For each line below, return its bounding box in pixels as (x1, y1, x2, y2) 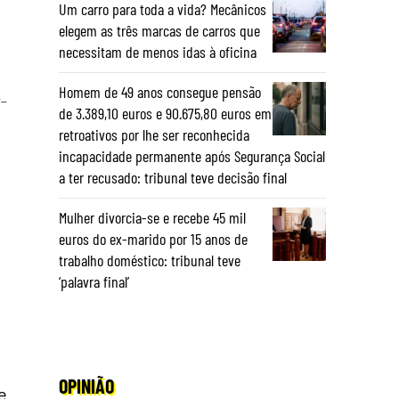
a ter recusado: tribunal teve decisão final (59, 167, 287, 187)
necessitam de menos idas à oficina (59, 42, 256, 61)
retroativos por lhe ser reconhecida (59, 125, 249, 144)
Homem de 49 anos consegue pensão (59, 82, 261, 102)
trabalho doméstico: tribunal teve (59, 250, 240, 270)
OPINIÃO (59, 374, 114, 397)
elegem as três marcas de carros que (59, 20, 260, 40)
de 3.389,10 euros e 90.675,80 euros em (59, 103, 272, 123)
